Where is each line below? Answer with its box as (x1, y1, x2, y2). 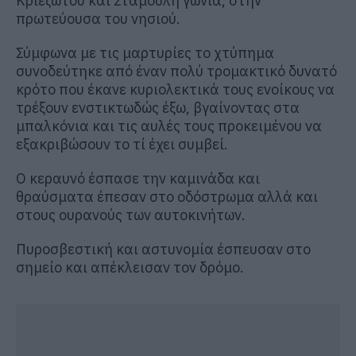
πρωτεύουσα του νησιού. (16, 9, 180, 28)
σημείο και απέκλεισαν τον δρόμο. (16, 257, 244, 277)
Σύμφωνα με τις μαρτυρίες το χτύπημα (16, 43, 274, 62)
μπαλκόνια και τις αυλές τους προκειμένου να (16, 116, 322, 135)
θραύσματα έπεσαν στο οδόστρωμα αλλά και (16, 187, 318, 206)
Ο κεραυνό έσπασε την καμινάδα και (16, 168, 260, 188)
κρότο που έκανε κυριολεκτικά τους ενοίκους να (16, 79, 335, 99)
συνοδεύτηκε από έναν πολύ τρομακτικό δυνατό (16, 61, 337, 80)
